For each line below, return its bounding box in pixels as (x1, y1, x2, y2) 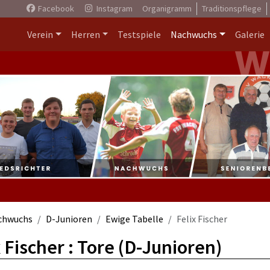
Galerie (235, 28, 265, 40)
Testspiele (118, 28, 162, 40)
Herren (71, 28, 100, 40)
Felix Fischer (177, 213, 227, 225)
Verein (27, 28, 53, 40)
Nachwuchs (171, 28, 218, 40)
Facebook (36, 3, 74, 14)
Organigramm (142, 3, 192, 14)
